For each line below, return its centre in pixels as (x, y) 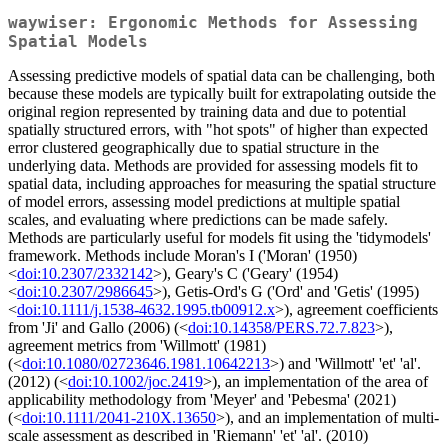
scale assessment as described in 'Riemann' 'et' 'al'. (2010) (188, 436)
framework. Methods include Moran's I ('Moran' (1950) (182, 256)
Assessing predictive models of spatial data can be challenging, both (221, 76)
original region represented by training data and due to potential (207, 112)
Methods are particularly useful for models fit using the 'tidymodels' (219, 238)
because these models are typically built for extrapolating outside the (222, 94)
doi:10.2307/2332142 (85, 274)
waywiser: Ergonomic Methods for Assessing (213, 23)
